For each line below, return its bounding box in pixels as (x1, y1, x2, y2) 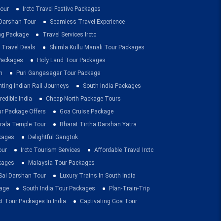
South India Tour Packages (23, 185, 95, 192)
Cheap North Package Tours (46, 95, 121, 103)
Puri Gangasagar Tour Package (16, 70, 100, 77)
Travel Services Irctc (42, 31, 96, 38)
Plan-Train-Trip (109, 185, 149, 192)
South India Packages (83, 82, 141, 90)
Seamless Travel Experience (50, 18, 125, 26)
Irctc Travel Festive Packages (23, 5, 101, 13)
